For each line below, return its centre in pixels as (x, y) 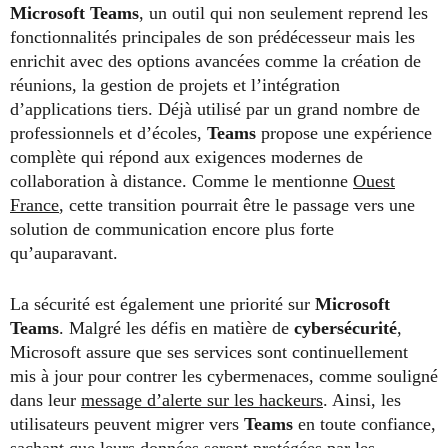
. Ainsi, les (362, 400)
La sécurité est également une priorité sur (162, 304)
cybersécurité (345, 328)
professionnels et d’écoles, (108, 133)
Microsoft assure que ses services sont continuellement (209, 352)
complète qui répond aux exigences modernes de (186, 157)
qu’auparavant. (64, 253)
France (34, 205)
